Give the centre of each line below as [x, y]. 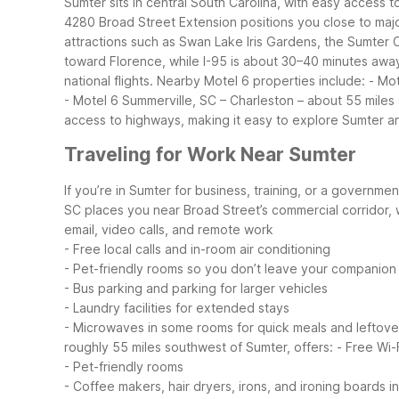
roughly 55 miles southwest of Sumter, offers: [199, 346]
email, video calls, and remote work [169, 229]
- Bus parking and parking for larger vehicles [196, 288]
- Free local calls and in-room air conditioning [197, 248]
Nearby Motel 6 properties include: [261, 80]
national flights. [109, 80]
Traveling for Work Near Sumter [210, 155]
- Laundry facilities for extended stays [177, 307]
